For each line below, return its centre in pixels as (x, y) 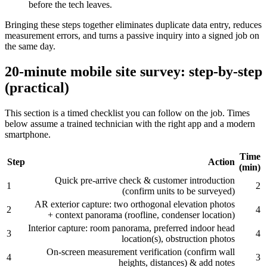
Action (221, 162)
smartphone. (28, 135)
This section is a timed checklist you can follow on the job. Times (127, 113)
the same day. (30, 46)
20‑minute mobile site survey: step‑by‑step (133, 72)
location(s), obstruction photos (178, 239)
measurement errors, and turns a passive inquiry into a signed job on (132, 36)
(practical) (37, 88)
